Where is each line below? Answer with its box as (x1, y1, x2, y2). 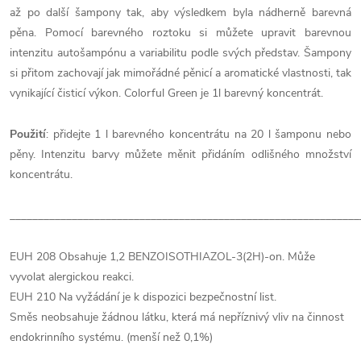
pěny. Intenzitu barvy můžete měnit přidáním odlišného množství (10, 147, 351, 162)
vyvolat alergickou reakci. (10, 269, 134, 284)
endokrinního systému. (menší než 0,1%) (10, 330, 213, 345)
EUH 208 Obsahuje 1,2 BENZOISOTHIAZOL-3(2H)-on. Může (10, 249, 315, 264)
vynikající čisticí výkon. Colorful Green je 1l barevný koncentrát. (10, 85, 323, 101)
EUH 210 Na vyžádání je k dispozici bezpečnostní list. (10, 289, 276, 305)
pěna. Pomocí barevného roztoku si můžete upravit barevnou (10, 25, 351, 40)
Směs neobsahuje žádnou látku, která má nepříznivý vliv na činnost (10, 309, 344, 325)
